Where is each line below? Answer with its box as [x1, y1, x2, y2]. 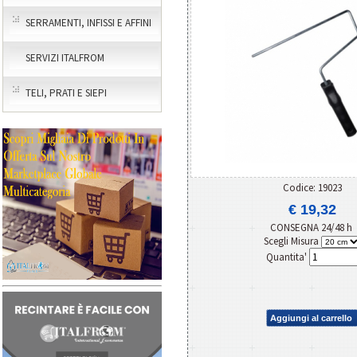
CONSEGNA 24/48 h [270, 220, 355, 234]
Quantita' [265, 249, 309, 264]
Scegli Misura [264, 233, 321, 248]
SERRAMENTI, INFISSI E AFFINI [25, 16, 151, 29]
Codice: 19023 [283, 180, 342, 194]
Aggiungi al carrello [270, 312, 352, 323]
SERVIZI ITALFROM [25, 51, 104, 65]
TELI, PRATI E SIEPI [25, 86, 107, 100]
